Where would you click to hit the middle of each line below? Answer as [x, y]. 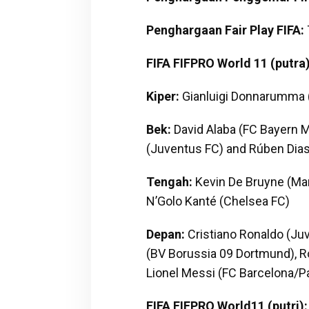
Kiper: [162, 96]
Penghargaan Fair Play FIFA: [225, 30]
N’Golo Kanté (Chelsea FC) [218, 201]
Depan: [165, 234]
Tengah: [169, 181]
